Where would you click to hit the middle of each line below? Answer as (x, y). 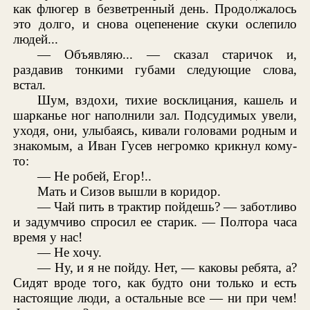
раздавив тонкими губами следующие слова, (155, 69)
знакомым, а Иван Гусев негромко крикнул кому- (155, 145)
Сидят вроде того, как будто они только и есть (155, 282)
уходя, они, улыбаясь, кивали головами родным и (155, 130)
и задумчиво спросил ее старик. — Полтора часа (155, 221)
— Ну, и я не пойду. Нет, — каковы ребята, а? (167, 267)
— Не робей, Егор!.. (95, 176)
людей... (36, 39)
